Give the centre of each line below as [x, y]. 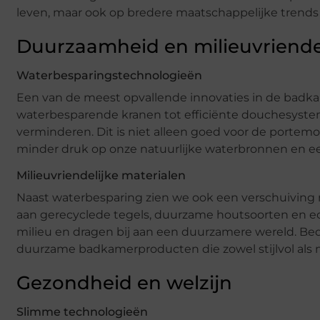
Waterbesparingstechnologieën [109, 75]
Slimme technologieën [82, 311]
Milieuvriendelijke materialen [101, 175]
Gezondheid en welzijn [124, 282]
